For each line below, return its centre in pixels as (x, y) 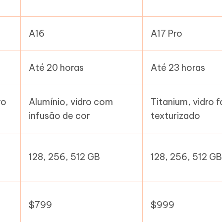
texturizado (176, 116)
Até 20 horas (56, 68)
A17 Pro (167, 33)
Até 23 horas (178, 68)
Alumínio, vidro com (71, 102)
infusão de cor (60, 116)
